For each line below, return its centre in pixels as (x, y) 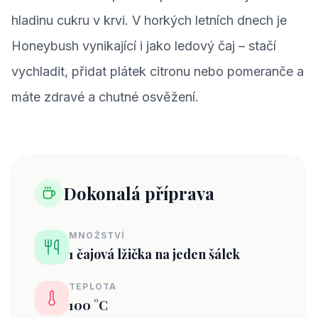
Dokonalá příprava (139, 193)
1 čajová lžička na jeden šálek (154, 254)
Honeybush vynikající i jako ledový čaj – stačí (144, 46)
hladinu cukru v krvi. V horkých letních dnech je (149, 20)
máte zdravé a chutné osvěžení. (105, 97)
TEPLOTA (93, 286)
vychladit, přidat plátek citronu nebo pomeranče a (158, 71)
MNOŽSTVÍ (97, 235)
